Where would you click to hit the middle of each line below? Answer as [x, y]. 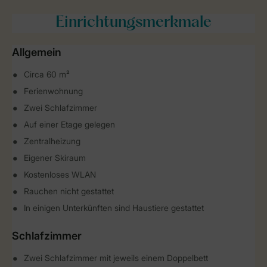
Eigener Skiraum [55, 158]
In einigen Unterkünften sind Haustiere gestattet [114, 208]
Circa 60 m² [47, 74]
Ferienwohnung [53, 91]
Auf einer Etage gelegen [69, 124]
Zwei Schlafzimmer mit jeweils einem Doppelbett [116, 258]
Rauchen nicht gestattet [69, 191]
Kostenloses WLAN [60, 174]
